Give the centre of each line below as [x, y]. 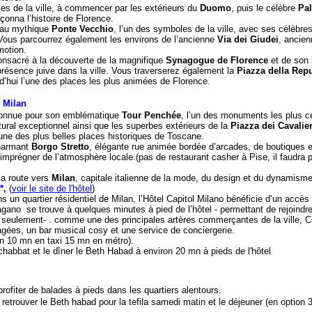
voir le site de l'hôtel [52, 188]
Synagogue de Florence [217, 60]
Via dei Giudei [248, 39]
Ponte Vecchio [83, 29]
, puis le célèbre [265, 8]
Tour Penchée [151, 115]
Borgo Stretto [60, 147]
